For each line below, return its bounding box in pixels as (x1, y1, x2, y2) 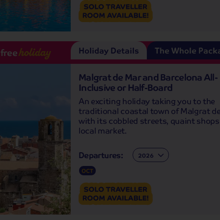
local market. (79, 123, 127, 137)
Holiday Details (79, 43, 139, 58)
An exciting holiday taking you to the (79, 93, 216, 108)
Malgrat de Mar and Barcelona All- (79, 69, 218, 85)
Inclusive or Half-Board (79, 79, 173, 96)
